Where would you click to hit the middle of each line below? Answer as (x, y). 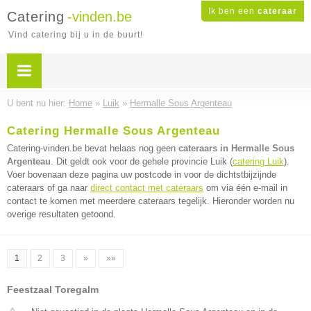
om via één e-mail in (245, 188)
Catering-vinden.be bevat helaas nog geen (93, 148)
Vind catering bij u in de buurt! (76, 35)
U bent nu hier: (38, 103)
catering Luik (258, 161)
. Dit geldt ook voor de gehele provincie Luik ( (142, 161)
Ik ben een (233, 11)
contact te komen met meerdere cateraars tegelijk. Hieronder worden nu (151, 201)
